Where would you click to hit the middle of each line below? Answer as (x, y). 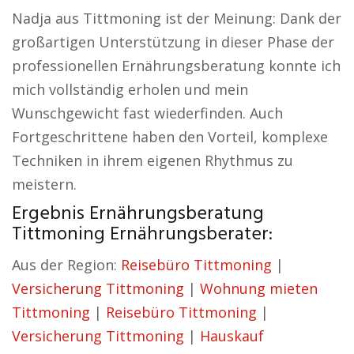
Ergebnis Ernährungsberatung (138, 214)
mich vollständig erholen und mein (130, 89)
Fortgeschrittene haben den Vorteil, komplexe (170, 137)
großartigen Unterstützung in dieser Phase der (173, 42)
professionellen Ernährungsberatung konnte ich (176, 66)
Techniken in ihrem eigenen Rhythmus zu (153, 160)
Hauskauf (232, 336)
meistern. (44, 184)
